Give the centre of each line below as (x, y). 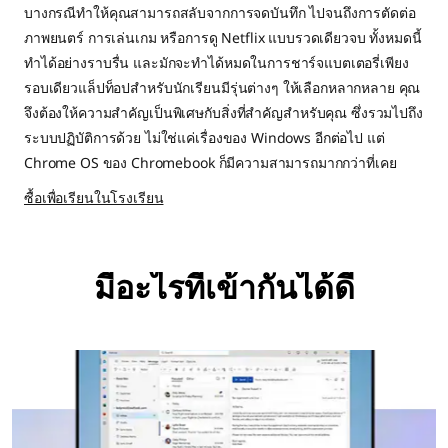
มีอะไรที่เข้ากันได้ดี (224, 287)
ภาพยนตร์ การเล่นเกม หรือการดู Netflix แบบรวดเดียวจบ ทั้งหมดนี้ (223, 37)
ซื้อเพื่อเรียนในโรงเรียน (94, 197)
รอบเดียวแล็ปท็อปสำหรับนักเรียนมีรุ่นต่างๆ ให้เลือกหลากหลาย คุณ (222, 87)
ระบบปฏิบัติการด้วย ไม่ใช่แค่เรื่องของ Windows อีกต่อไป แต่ (204, 137)
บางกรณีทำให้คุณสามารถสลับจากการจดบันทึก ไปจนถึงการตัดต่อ (220, 12)
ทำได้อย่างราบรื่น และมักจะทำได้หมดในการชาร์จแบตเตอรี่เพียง (216, 62)
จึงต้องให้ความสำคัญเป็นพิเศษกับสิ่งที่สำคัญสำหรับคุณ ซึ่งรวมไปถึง (223, 112)
